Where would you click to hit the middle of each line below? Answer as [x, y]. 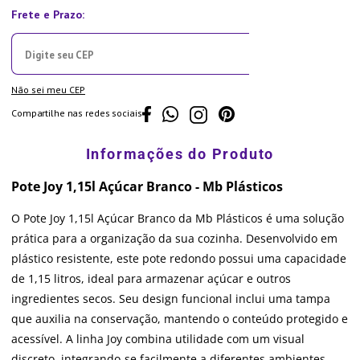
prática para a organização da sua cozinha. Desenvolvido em [174, 239]
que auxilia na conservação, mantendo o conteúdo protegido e [180, 319]
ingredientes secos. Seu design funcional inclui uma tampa [171, 299]
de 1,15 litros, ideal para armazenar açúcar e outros [151, 279]
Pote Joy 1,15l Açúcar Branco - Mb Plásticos [147, 187]
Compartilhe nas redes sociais [77, 112]
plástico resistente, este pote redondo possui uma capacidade [179, 259]
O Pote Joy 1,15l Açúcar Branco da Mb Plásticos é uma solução [178, 219]
